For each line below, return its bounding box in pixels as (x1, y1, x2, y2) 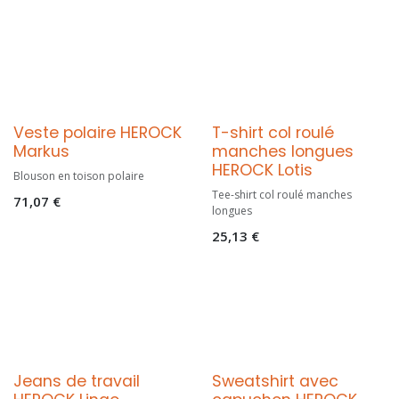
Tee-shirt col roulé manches (211, 186, 352, 202)
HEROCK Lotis (211, 159, 313, 181)
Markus (13, 140, 69, 162)
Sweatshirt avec (211, 370, 338, 392)
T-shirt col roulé (211, 121, 334, 143)
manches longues (211, 140, 354, 162)
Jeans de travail (13, 370, 140, 392)
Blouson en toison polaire (13, 167, 144, 183)
